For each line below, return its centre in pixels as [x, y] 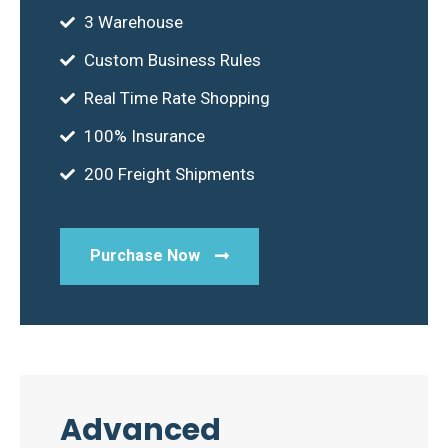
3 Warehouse [133, 22]
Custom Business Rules [172, 60]
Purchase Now [145, 255]
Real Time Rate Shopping [176, 98]
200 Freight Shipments [169, 174]
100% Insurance [144, 136]
